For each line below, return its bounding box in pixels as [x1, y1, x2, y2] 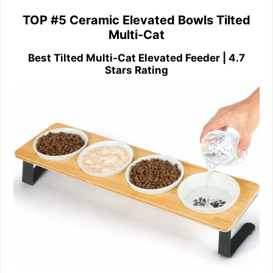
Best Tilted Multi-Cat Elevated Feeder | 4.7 [27, 51, 245, 64]
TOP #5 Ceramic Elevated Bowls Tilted [22, 12, 250, 27]
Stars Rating [104, 63, 168, 76]
